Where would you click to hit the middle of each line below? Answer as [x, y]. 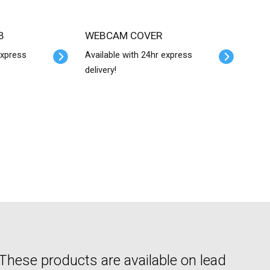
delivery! [100, 70]
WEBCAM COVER [128, 36]
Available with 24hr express [138, 55]
